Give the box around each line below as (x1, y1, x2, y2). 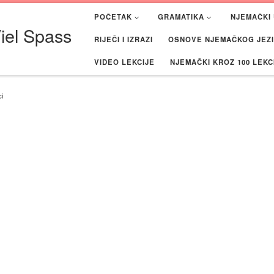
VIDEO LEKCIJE (94, 56, 155, 67)
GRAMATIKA (158, 11, 205, 21)
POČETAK (94, 11, 133, 21)
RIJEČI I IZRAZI (94, 34, 154, 44)
